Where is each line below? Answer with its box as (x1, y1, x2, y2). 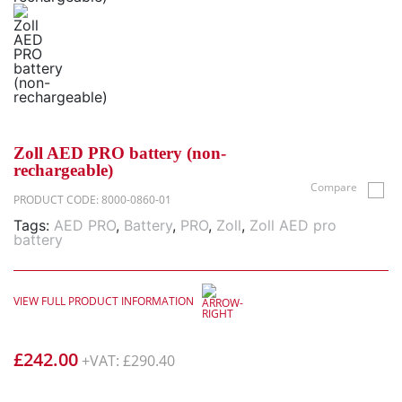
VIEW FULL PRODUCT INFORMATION (13, 293, 197, 310)
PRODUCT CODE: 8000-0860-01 (13, 192, 171, 207)
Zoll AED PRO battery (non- (13, 144, 226, 162)
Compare (310, 179, 357, 196)
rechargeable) (13, 161, 113, 179)
